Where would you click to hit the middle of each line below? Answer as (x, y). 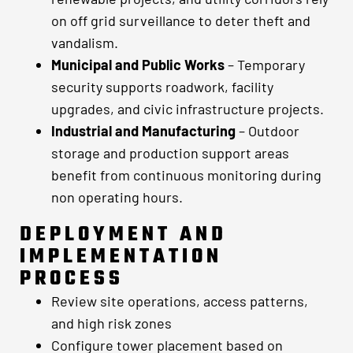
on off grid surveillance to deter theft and (181, 20)
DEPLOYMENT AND (123, 234)
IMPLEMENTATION (121, 256)
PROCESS (72, 279)
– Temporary (265, 64)
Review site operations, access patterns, (180, 301)
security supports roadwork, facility (162, 86)
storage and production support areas (170, 152)
